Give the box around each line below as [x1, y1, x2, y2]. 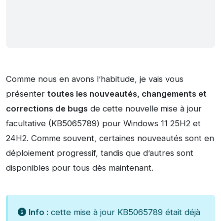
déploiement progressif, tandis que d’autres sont [6, 148, 193, 158]
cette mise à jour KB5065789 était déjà [48, 207, 200, 218]
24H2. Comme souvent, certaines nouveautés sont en [6, 133, 214, 144]
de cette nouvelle [88, 104, 158, 114]
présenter [6, 89, 47, 99]
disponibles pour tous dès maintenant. [6, 163, 153, 173]
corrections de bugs [6, 104, 88, 114]
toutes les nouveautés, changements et [47, 89, 207, 99]
